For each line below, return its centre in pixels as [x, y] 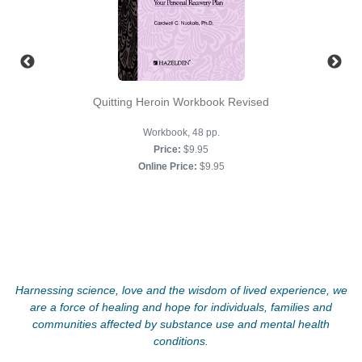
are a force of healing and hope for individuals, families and [181, 307]
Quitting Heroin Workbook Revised [181, 102]
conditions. [181, 341]
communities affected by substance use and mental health [181, 324]
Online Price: [167, 167]
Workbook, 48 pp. [181, 133]
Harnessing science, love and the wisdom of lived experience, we [181, 290]
